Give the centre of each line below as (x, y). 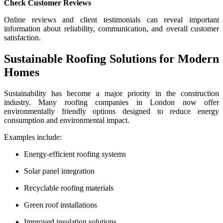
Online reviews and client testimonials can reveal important (111, 20)
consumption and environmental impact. (67, 120)
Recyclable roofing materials (69, 188)
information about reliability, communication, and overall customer (111, 29)
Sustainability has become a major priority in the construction (111, 94)
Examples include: (33, 137)
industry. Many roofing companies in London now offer (111, 103)
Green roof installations (60, 205)
